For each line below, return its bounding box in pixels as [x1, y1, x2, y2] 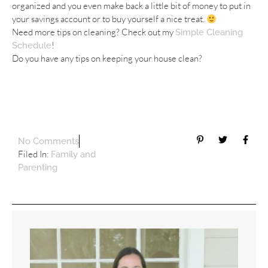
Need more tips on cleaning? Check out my [12, 26, 175, 38]
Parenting [18, 162, 57, 173]
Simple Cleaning [175, 27, 243, 38]
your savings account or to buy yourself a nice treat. [12, 13, 206, 25]
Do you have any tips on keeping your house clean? [12, 53, 202, 65]
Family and [51, 149, 96, 160]
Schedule [12, 40, 51, 51]
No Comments [18, 136, 79, 147]
